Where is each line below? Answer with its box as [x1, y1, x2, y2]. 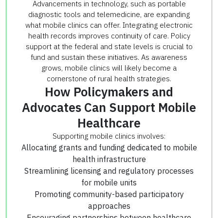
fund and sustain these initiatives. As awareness [31, 52, 187, 62]
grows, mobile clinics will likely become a [41, 63, 177, 73]
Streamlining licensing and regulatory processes [24, 165, 194, 176]
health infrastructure [72, 154, 146, 164]
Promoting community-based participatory [34, 189, 184, 199]
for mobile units [81, 177, 137, 187]
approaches [88, 200, 130, 211]
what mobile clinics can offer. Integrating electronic [25, 20, 193, 30]
